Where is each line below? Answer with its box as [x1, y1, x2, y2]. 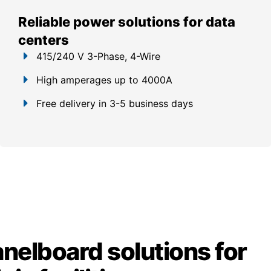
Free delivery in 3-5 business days [36, 97, 193, 110]
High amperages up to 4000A [36, 74, 172, 87]
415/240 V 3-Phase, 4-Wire [36, 50, 160, 63]
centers [18, 32, 69, 48]
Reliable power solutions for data [18, 14, 235, 30]
